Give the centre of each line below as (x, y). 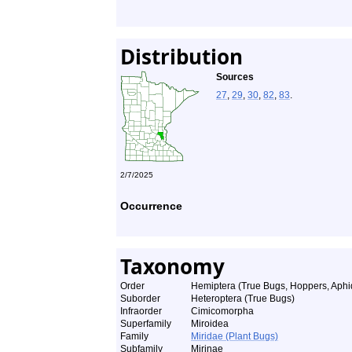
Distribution (181, 57)
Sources (235, 77)
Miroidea (210, 324)
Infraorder (141, 311)
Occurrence (151, 206)
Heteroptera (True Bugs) (243, 299)
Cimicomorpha (222, 311)
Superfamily (146, 324)
